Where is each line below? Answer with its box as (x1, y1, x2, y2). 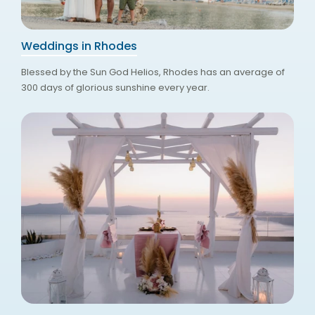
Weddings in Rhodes (20, 38, 137, 55)
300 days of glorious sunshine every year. (20, 81, 210, 95)
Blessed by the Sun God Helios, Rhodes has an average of (20, 65, 285, 79)
